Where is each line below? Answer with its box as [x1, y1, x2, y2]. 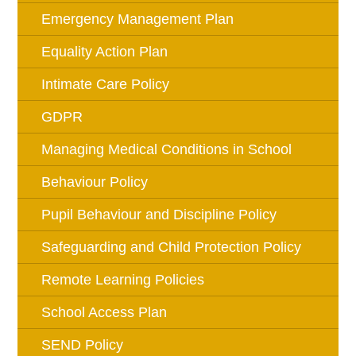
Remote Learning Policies [41, 272, 205, 288]
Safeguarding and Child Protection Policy [41, 239, 302, 255]
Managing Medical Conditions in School [41, 141, 292, 157]
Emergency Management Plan [41, 11, 234, 27]
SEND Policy [41, 337, 124, 353]
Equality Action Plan [41, 44, 168, 60]
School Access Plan [41, 304, 168, 320]
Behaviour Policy [41, 174, 149, 190]
